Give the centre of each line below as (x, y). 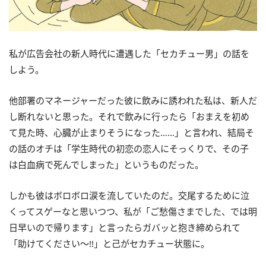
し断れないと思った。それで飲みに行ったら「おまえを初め (129, 117)
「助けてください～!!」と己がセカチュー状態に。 (109, 244)
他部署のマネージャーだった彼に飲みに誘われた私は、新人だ (133, 101)
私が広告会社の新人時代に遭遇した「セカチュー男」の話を (129, 54)
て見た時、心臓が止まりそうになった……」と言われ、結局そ (132, 133)
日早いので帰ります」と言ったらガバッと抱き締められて (125, 228)
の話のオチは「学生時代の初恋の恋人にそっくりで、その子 (129, 149)
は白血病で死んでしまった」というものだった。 (106, 165)
